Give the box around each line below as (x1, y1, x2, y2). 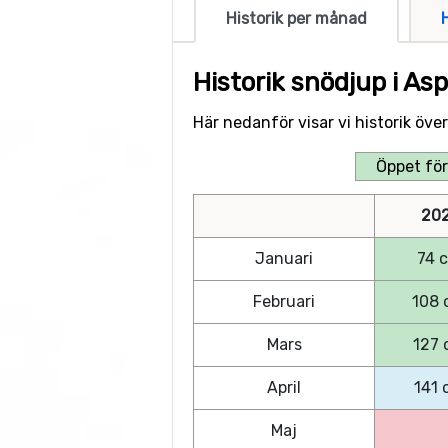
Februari (253, 292, 315, 312)
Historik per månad (226, 9, 367, 29)
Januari (255, 249, 313, 269)
